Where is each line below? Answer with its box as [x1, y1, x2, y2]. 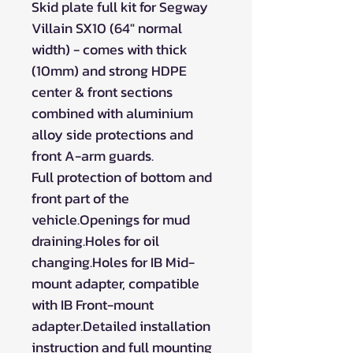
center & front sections [32, 80, 173, 102]
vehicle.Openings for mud [32, 208, 190, 230]
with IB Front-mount [32, 293, 154, 315]
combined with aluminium [32, 102, 193, 124]
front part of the [32, 187, 129, 209]
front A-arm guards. [32, 144, 154, 166]
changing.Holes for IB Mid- [32, 251, 195, 273]
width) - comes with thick [32, 38, 188, 60]
